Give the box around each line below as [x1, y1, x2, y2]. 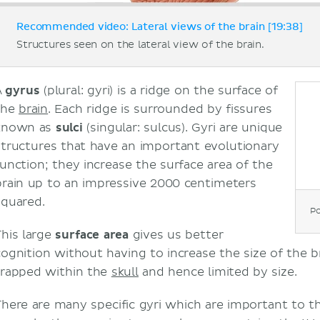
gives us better [129, 228, 224, 243]
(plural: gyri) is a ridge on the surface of [39, 84, 278, 99]
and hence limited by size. [138, 265, 297, 280]
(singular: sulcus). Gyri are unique [82, 121, 283, 136]
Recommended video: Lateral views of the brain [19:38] [16, 22, 303, 33]
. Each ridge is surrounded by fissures [48, 102, 272, 117]
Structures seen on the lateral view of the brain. [16, 39, 264, 51]
